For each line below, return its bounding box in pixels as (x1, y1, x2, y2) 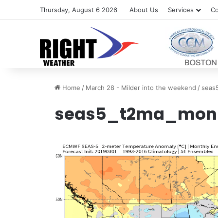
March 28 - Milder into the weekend (86, 84, 197, 91)
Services (168, 6, 194, 14)
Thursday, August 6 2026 (40, 6, 118, 14)
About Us (129, 6, 159, 14)
